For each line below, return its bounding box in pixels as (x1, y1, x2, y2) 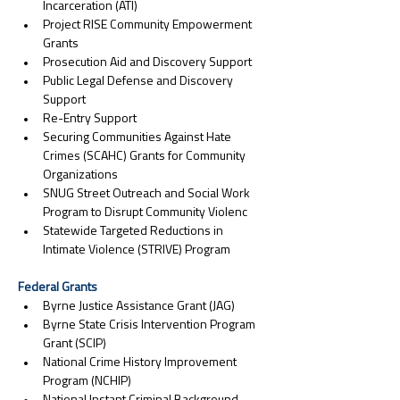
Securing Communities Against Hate (43, 131, 234, 145)
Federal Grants (18, 281, 97, 295)
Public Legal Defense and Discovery (43, 75, 236, 88)
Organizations (43, 169, 118, 182)
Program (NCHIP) (43, 375, 131, 388)
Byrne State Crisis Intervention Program (43, 319, 258, 332)
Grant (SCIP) (43, 337, 106, 351)
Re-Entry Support (43, 112, 137, 126)
